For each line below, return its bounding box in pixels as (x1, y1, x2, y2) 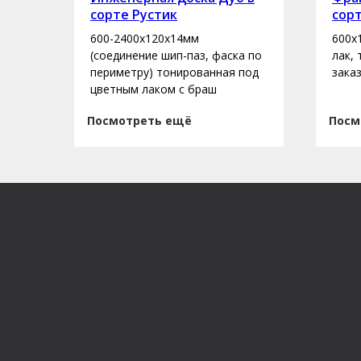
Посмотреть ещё (87, 112, 192, 128)
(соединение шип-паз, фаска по (90, 47, 262, 63)
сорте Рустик (90, 5, 177, 23)
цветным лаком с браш (90, 81, 217, 97)
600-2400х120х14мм (90, 30, 199, 46)
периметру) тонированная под (90, 64, 259, 80)
